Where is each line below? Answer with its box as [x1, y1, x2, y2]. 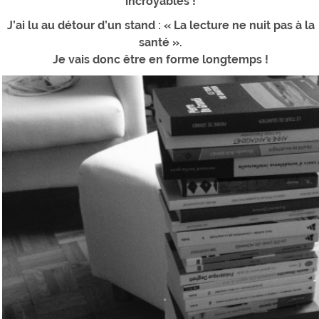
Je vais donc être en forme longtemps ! [53, 53, 268, 67]
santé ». [139, 36, 182, 50]
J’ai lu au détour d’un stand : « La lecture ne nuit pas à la [6, 19, 315, 33]
